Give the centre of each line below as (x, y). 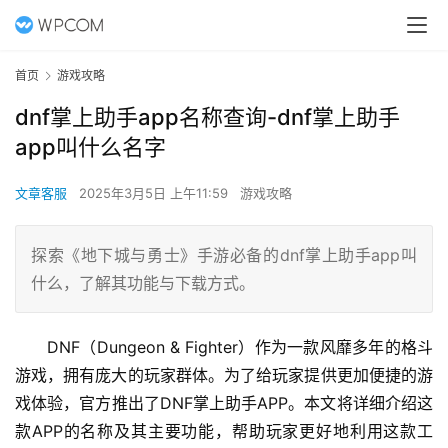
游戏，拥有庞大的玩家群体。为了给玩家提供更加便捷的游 (224, 375)
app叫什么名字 (90, 147)
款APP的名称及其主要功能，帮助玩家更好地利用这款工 (224, 431)
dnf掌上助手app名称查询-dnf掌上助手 (207, 117)
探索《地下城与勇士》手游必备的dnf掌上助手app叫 (224, 255)
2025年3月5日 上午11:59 (155, 193)
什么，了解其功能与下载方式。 (143, 283)
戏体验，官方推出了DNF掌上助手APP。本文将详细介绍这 (224, 403)
